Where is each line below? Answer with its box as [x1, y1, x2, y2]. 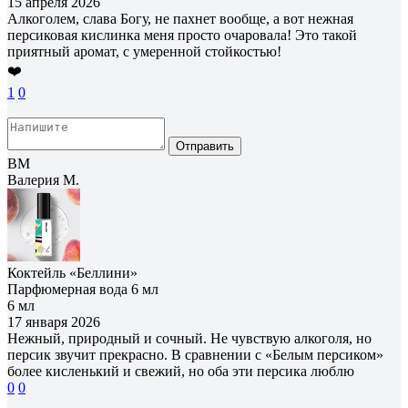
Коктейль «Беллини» [7, 264, 138, 280]
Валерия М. [7, 171, 79, 188]
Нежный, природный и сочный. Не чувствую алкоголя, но [7, 330, 372, 346]
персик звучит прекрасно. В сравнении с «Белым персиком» [7, 346, 383, 362]
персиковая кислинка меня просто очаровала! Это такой [7, 26, 357, 43]
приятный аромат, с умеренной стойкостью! [7, 43, 281, 59]
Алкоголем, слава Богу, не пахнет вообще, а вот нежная [7, 10, 353, 26]
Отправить [176, 138, 234, 153]
